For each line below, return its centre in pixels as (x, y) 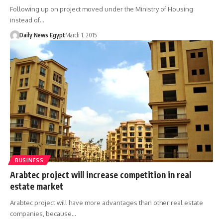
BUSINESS (29, 161)
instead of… (27, 20)
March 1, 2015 (81, 35)
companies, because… (43, 214)
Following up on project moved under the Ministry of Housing (102, 9)
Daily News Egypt (42, 35)
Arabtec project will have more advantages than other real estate (107, 203)
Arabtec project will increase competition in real (101, 175)
